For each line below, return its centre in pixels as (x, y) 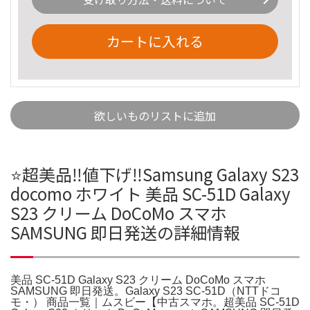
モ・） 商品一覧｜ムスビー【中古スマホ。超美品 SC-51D (155, 302)
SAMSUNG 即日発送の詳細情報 (125, 232)
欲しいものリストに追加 (155, 115)
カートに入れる (155, 41)
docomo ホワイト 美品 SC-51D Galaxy (151, 193)
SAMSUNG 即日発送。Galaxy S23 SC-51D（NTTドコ (146, 291)
